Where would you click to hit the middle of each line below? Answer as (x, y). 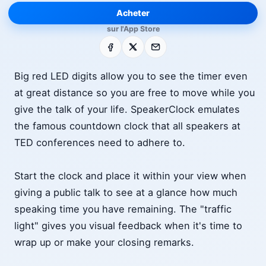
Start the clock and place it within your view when (130, 176)
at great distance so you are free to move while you (134, 93)
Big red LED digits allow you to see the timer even (131, 76)
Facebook (122, 43)
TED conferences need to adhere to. (100, 143)
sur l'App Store (133, 29)
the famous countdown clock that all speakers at (127, 126)
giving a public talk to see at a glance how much (126, 193)
